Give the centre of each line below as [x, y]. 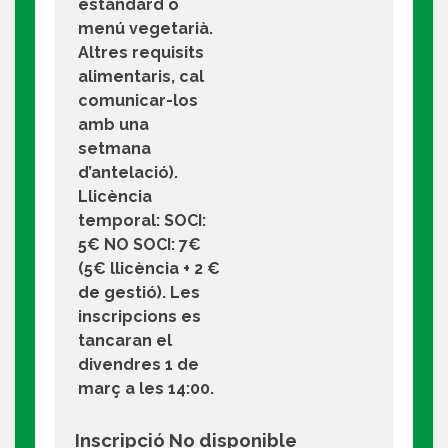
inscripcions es [139, 316]
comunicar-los [137, 100]
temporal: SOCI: [141, 220]
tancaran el [124, 340]
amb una [113, 124]
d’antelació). [127, 172]
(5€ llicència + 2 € [148, 268]
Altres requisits [140, 52]
